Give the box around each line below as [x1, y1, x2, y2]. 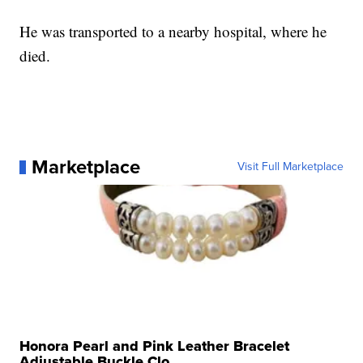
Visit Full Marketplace [237, 158, 344, 176]
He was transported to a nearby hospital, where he [19, 21, 327, 42]
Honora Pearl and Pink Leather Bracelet [19, 335, 290, 357]
